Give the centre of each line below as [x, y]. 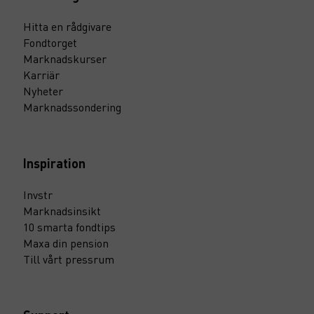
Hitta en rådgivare [67, 26]
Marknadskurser [65, 59]
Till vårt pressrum [69, 259]
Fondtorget [50, 42]
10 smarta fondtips [69, 227]
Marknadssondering [72, 107]
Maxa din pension [66, 243]
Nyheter [43, 91]
